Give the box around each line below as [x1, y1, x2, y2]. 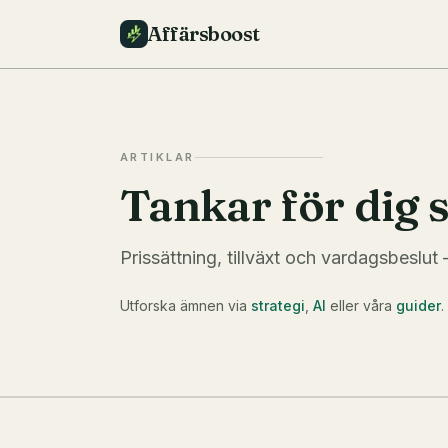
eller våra [330, 296, 392, 314]
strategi [251, 296, 305, 314]
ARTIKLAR [120, 150, 195, 164]
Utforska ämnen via [120, 296, 247, 314]
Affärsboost [148, 21, 260, 46]
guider [396, 296, 441, 314]
